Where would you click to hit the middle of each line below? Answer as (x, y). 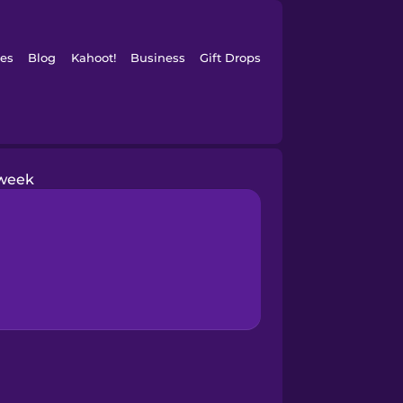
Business (157, 58)
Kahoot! (93, 58)
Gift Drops (231, 58)
